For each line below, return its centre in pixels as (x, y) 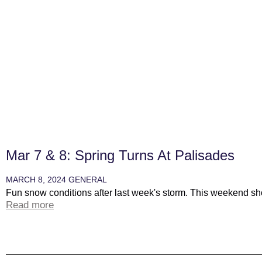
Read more (30, 205)
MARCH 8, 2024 (37, 180)
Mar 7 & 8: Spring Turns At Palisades (120, 155)
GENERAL (88, 180)
